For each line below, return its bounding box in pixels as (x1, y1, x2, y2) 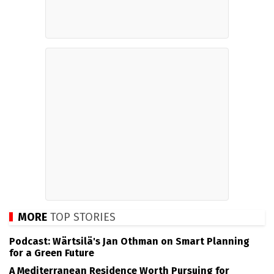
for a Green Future (9, 247, 94, 259)
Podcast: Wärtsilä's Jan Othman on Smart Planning (9, 235, 250, 248)
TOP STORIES (47, 210, 116, 224)
